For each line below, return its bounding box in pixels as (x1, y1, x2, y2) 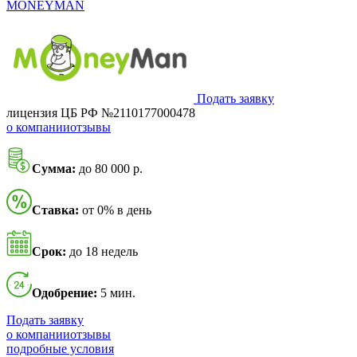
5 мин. (97, 286, 135, 300)
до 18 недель (66, 245, 138, 259)
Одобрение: (32, 286, 97, 300)
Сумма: (32, 162, 76, 176)
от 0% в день (79, 203, 151, 218)
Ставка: (32, 203, 79, 218)
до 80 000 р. (76, 162, 143, 176)
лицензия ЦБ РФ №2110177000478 (6, 106, 195, 120)
